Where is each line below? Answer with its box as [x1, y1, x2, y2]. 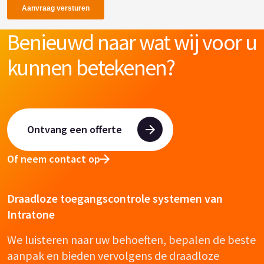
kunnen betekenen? [7, 53, 175, 81]
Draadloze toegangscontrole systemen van [7, 191, 223, 206]
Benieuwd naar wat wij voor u [7, 28, 256, 56]
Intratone [7, 207, 55, 222]
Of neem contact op [7, 152, 100, 166]
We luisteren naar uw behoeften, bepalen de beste [7, 232, 256, 247]
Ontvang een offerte [27, 123, 122, 137]
